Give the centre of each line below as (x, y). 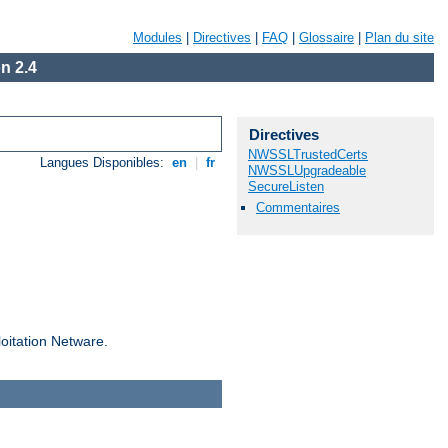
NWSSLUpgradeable (307, 170)
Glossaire (326, 37)
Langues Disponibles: (104, 163)
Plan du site (399, 37)
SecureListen (286, 186)
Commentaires (298, 208)
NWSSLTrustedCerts (308, 154)
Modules (157, 37)
